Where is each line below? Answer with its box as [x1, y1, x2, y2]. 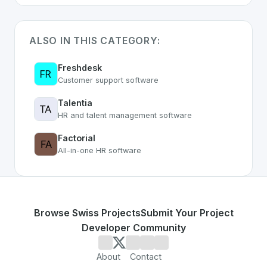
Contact [129, 252, 162, 262]
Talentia [58, 98, 92, 108]
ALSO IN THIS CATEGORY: [29, 35, 160, 47]
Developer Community [81, 222, 186, 234]
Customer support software [58, 76, 159, 85]
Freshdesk [58, 63, 102, 73]
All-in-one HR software [58, 146, 141, 156]
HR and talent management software [58, 111, 192, 120]
